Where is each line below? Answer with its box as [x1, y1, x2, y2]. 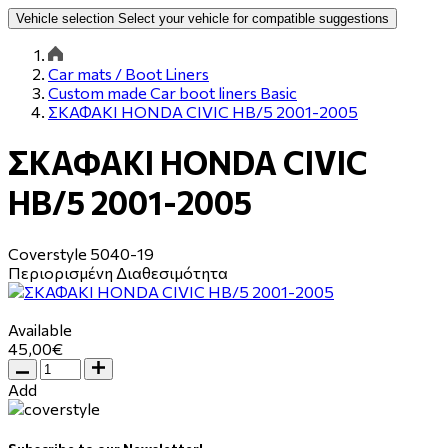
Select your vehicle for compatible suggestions [118, 10, 389, 26]
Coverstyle [8, 243, 87, 263]
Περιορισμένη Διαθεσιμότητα [8, 262, 228, 282]
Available [8, 319, 72, 339]
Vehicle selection [16, 10, 114, 26]
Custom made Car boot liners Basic [48, 82, 297, 102]
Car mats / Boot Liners [48, 63, 209, 83]
